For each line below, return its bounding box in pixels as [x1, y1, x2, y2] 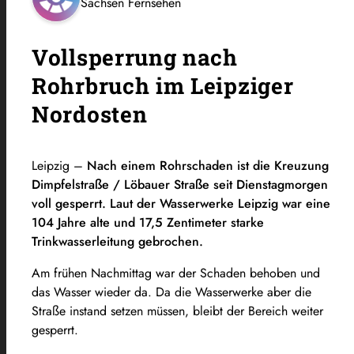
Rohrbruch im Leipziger [32, 70, 294, 100]
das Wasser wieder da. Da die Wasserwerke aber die [32, 282, 311, 301]
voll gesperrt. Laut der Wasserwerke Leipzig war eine [32, 194, 330, 213]
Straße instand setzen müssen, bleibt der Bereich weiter [32, 301, 323, 320]
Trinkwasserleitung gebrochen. [32, 232, 207, 250]
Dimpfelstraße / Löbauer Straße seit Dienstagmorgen [32, 175, 328, 194]
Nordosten [32, 99, 148, 129]
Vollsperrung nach [32, 42, 238, 72]
